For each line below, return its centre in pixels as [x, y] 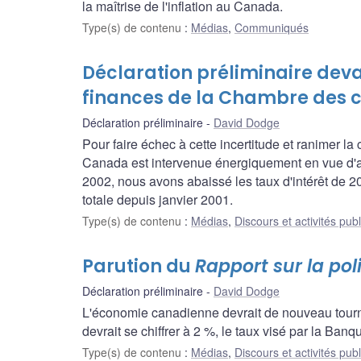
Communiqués [272, 28]
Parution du [139, 267]
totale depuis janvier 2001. [158, 200]
